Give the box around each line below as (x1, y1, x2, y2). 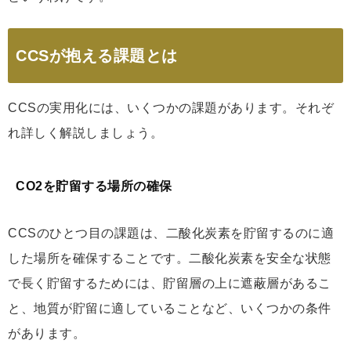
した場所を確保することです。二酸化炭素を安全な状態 (8, 251, 331, 265)
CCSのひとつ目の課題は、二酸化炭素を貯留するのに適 (8, 226, 334, 240)
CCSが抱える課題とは (16, 46, 178, 64)
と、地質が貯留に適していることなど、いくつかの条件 (8, 301, 331, 315)
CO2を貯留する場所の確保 (16, 179, 172, 193)
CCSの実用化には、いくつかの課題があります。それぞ (8, 100, 334, 114)
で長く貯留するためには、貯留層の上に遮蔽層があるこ (8, 276, 331, 290)
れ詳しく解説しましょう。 (8, 125, 163, 139)
